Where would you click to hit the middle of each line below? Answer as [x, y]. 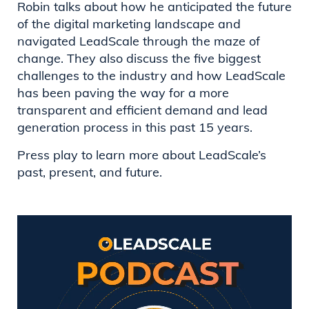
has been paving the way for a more [123, 92]
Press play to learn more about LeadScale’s [142, 154]
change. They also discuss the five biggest [139, 58]
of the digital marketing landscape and [129, 23]
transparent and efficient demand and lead [142, 110]
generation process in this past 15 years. [135, 127]
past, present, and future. [90, 172]
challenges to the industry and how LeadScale [151, 75]
